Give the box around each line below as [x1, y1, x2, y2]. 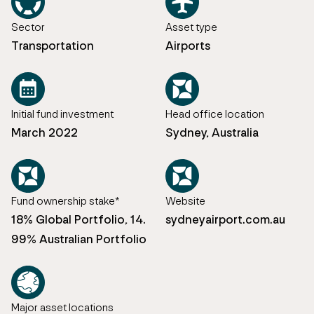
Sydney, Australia [165, 124, 259, 140]
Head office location [165, 107, 264, 121]
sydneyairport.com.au [165, 211, 285, 227]
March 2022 [11, 124, 78, 140]
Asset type [165, 20, 217, 34]
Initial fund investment [11, 107, 114, 121]
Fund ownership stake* [11, 193, 120, 207]
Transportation [11, 37, 94, 53]
